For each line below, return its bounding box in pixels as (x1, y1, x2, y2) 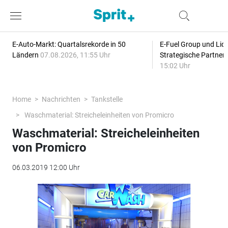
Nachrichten (41, 95, 80, 103)
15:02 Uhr (159, 62, 190, 70)
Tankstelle (91, 95, 123, 103)
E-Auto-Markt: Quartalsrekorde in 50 (12, 40, 126, 48)
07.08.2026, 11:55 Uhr (40, 51, 110, 59)
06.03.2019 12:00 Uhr (12, 163, 80, 172)
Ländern (12, 51, 40, 59)
